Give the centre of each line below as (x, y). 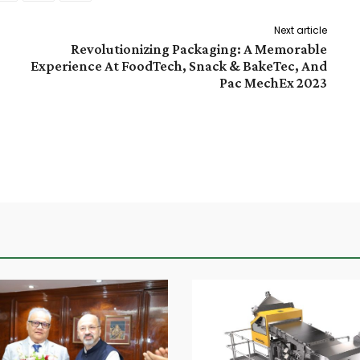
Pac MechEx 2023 (273, 83)
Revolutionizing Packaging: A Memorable (198, 49)
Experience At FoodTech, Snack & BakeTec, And (178, 66)
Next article (300, 31)
